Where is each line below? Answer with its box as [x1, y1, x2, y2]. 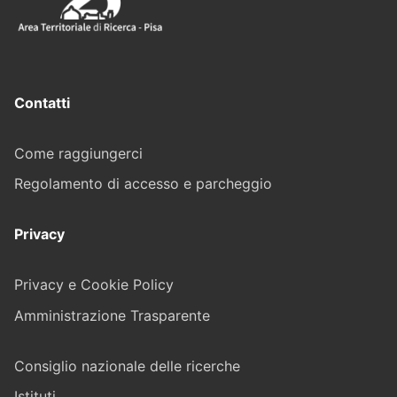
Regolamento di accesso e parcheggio [14, 175, 272, 193]
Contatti [14, 93, 70, 112]
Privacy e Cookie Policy [14, 276, 174, 294]
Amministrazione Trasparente [14, 306, 210, 324]
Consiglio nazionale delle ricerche [14, 356, 240, 375]
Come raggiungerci [14, 144, 143, 162]
